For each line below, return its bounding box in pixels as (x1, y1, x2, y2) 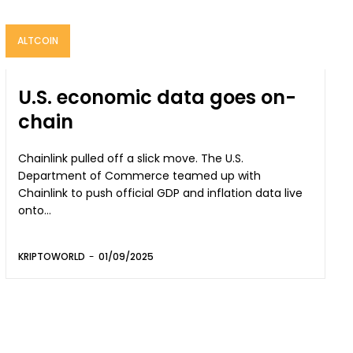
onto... (18, 202, 52, 218)
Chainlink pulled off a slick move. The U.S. (18, 150, 244, 166)
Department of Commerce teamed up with (18, 167, 262, 184)
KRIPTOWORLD (18, 249, 86, 263)
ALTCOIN (17, 33, 59, 47)
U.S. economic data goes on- (18, 84, 297, 110)
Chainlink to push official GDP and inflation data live (18, 184, 303, 201)
